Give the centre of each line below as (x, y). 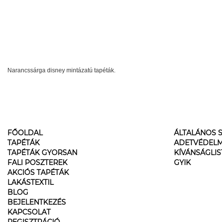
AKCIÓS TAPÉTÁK (38, 172)
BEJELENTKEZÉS (37, 202)
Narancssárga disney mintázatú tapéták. (61, 70)
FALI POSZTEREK (37, 163)
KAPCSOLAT (29, 212)
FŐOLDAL (25, 133)
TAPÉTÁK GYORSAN (42, 153)
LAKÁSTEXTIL (30, 182)
